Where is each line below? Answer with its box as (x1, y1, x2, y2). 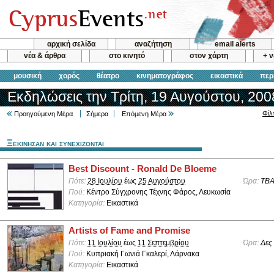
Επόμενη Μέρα (122, 110, 166, 117)
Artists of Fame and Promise (68, 225, 190, 235)
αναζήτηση (134, 40, 172, 48)
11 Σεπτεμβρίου (138, 238, 189, 247)
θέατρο (97, 71, 119, 80)
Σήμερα (86, 110, 108, 117)
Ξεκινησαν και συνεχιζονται (7, 138, 104, 148)
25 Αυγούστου (138, 176, 185, 185)
